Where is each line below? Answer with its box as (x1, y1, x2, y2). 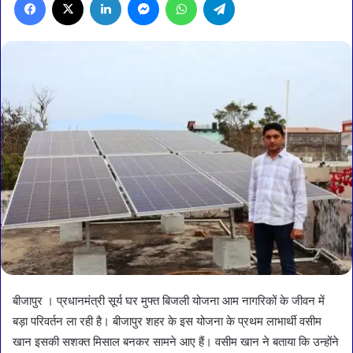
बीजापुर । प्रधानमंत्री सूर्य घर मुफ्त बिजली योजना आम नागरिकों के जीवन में (13, 292, 325, 308)
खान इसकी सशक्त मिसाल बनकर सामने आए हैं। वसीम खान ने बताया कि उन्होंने (13, 333, 339, 349)
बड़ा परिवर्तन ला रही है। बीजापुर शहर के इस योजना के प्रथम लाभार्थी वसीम (13, 313, 321, 329)
